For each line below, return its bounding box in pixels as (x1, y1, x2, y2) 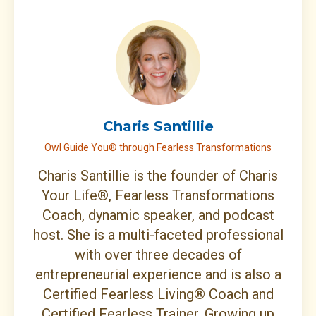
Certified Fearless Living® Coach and (42, 286, 274, 303)
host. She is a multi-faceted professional (32, 226, 284, 244)
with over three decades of (74, 246, 242, 264)
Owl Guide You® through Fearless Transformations (44, 142, 272, 154)
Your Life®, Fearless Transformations (42, 187, 274, 205)
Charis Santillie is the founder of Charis (38, 167, 278, 185)
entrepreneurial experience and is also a (35, 266, 281, 284)
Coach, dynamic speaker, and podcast (42, 207, 274, 224)
